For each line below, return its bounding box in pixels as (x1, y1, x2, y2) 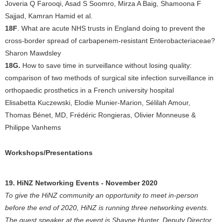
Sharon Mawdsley (5, 49, 61, 57)
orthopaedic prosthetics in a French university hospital (5, 86, 174, 94)
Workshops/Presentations (5, 149, 93, 157)
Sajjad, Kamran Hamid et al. (5, 12, 93, 20)
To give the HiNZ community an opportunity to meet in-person (5, 191, 198, 199)
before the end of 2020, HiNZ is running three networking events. (5, 204, 209, 212)
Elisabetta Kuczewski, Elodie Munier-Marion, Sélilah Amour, (5, 99, 190, 107)
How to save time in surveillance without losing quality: (20, 61, 192, 69)
